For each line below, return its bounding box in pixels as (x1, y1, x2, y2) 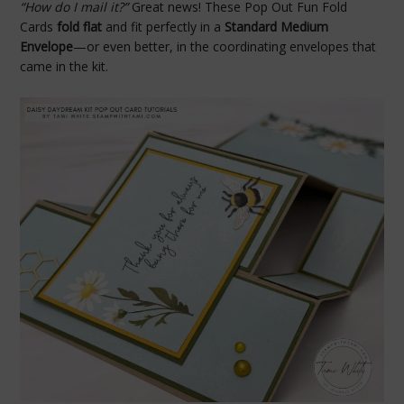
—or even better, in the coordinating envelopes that (73, 38, 377, 56)
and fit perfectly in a (102, 18, 225, 36)
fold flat (57, 18, 103, 36)
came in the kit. (20, 58, 109, 76)
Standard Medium (225, 18, 329, 36)
